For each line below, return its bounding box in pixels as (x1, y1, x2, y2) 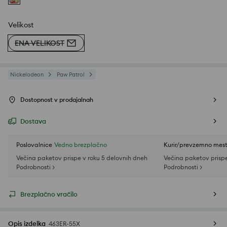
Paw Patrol (57, 71, 85, 79)
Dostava (20, 117, 46, 126)
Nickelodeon (10, 71, 44, 79)
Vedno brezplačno (54, 141, 107, 149)
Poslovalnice (16, 141, 52, 149)
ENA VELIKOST (15, 38, 64, 48)
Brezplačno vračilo (20, 190, 78, 199)
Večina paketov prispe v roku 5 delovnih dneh (16, 154, 147, 162)
